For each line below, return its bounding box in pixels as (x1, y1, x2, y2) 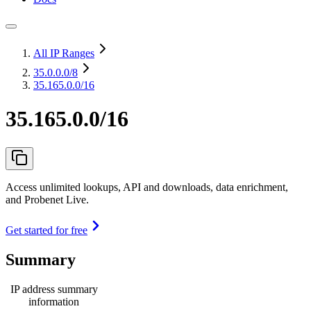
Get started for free (6, 224, 87, 236)
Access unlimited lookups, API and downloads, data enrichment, (6, 180, 288, 193)
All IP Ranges (33, 47, 94, 59)
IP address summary (10, 283, 98, 295)
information (28, 295, 79, 308)
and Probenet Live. (6, 193, 89, 205)
